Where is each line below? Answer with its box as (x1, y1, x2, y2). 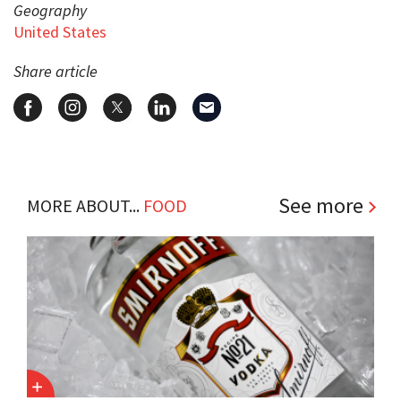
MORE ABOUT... (27, 193, 143, 217)
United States (13, 21, 107, 42)
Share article (13, 60, 98, 81)
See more (278, 191, 363, 219)
